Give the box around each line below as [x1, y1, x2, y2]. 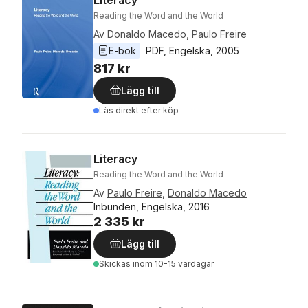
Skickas [99, 258, 133, 269]
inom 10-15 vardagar [133, 258, 214, 269]
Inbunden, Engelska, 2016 [93, 200, 210, 212]
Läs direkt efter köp [99, 104, 179, 115]
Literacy [93, 151, 137, 166]
